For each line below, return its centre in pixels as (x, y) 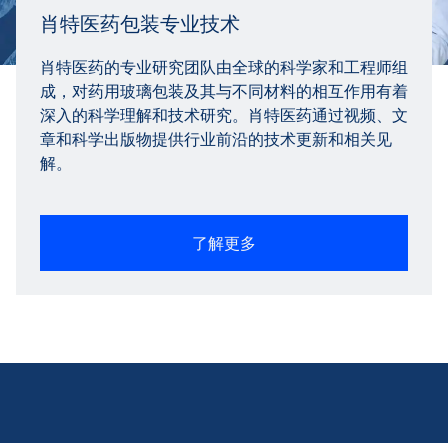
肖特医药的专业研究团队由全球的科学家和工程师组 (224, 66)
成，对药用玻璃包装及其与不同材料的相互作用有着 (224, 90)
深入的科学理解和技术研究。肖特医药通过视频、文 (224, 114)
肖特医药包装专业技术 (140, 23)
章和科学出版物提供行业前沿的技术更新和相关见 (216, 138)
